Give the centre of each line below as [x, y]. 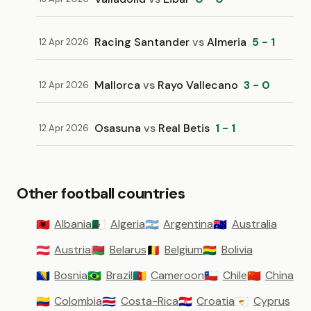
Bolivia [237, 250]
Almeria [225, 42]
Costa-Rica [149, 301]
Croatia [216, 301]
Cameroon [178, 275]
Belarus [128, 250]
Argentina [188, 224]
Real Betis [183, 128]
